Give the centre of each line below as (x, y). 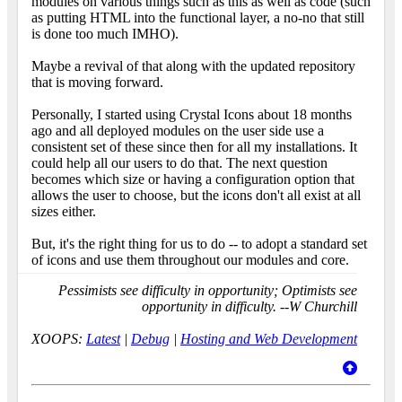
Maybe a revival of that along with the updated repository (193, 66)
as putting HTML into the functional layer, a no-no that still (198, 18)
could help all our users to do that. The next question (179, 163)
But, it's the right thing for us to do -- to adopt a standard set (199, 244)
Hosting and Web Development (269, 339)
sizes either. (64, 212)
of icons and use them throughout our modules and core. (190, 260)
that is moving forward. (97, 83)
